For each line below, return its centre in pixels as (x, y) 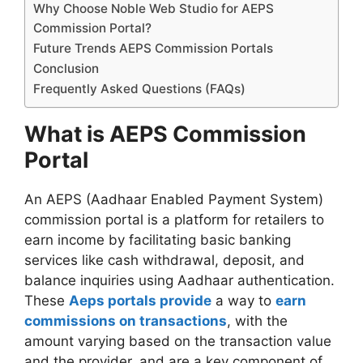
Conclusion (66, 69)
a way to (243, 301)
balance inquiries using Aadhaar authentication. (179, 281)
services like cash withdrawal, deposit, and (164, 261)
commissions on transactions (126, 321)
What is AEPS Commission (165, 135)
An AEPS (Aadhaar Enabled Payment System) (174, 200)
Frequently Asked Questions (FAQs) (139, 89)
